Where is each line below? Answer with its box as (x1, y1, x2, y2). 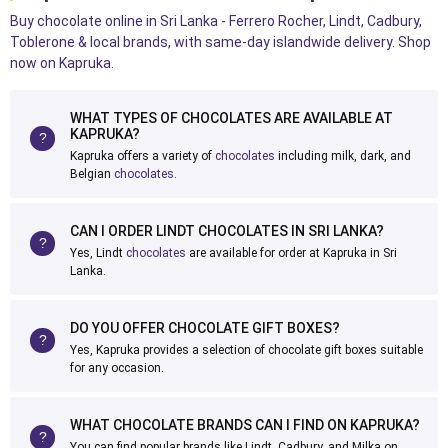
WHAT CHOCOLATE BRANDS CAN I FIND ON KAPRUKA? (70, 417, 420, 433)
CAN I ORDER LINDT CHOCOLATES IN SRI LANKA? (70, 223, 384, 239)
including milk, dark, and (275, 149, 411, 163)
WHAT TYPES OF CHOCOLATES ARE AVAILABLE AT (70, 110, 393, 126)
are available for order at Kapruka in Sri (186, 246, 397, 260)
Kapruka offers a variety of (70, 149, 215, 163)
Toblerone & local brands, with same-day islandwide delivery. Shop (10, 34, 431, 50)
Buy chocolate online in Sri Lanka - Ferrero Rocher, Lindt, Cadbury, (10, 13, 422, 29)
